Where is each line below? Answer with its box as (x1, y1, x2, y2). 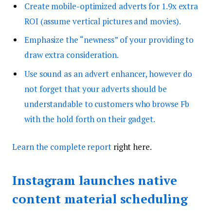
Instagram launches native (12, 172, 177, 188)
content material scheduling (12, 190, 188, 207)
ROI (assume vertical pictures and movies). (24, 15, 181, 27)
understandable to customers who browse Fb (24, 98, 189, 109)
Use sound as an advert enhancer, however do (24, 68, 193, 79)
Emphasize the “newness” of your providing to (24, 34, 194, 46)
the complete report (36, 141, 111, 153)
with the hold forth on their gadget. (24, 113, 155, 125)
